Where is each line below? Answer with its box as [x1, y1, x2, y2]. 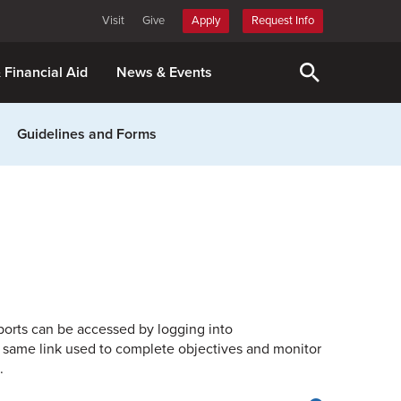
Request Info [252, 13, 314, 28]
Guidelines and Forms [17, 125, 157, 143]
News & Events [116, 64, 212, 81]
